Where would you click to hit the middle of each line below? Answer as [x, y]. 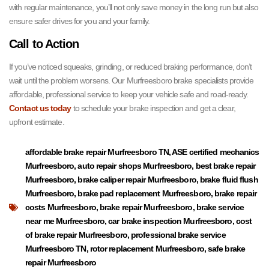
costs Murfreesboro [61, 207]
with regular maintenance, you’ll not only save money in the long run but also [134, 8]
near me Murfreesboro [65, 221]
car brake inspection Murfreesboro [170, 221]
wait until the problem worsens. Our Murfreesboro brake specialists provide [131, 81]
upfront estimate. [37, 122]
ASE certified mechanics [216, 152]
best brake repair [225, 166]
